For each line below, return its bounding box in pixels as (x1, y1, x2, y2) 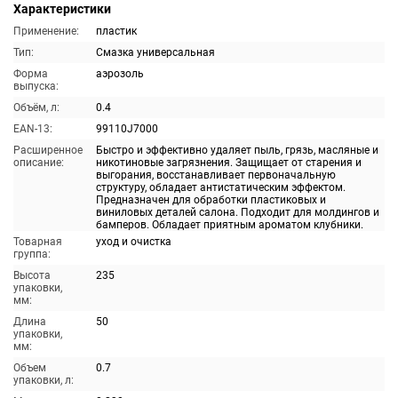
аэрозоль (96, 68, 144, 80)
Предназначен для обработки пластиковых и (96, 194, 326, 206)
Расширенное (13, 144, 83, 156)
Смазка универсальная (96, 46, 215, 59)
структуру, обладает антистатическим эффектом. (96, 181, 346, 194)
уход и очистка (96, 235, 171, 248)
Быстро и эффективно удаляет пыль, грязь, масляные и (96, 144, 378, 156)
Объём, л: (13, 101, 60, 114)
